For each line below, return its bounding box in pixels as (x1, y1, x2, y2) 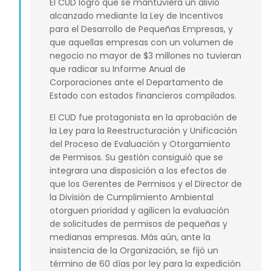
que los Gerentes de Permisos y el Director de (50, 178, 242, 191)
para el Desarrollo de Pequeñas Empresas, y (50, 22, 233, 35)
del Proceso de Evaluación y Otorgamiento (50, 138, 230, 151)
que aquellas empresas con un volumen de (50, 36, 233, 48)
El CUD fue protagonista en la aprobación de (50, 111, 237, 124)
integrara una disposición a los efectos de (50, 165, 227, 177)
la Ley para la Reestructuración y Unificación (50, 125, 237, 137)
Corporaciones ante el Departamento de (50, 76, 223, 88)
